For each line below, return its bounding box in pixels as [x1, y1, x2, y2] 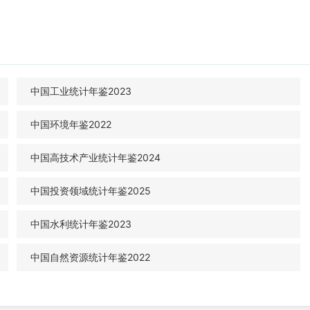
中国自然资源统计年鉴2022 [30, 251, 150, 263]
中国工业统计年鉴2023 [30, 85, 131, 97]
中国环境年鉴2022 [30, 118, 111, 130]
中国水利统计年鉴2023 [30, 218, 131, 230]
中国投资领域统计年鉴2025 [30, 185, 151, 197]
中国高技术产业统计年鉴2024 [30, 152, 161, 163]
